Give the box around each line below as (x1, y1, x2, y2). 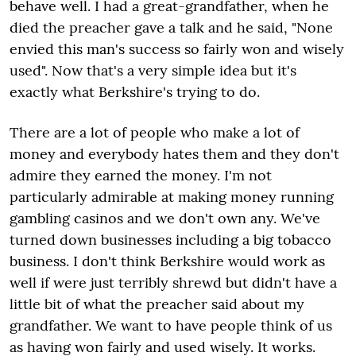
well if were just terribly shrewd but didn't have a (10, 273, 337, 292)
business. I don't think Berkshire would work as (10, 251, 325, 270)
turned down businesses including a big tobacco (10, 230, 331, 249)
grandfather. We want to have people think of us (10, 315, 332, 335)
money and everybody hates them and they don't (10, 144, 339, 163)
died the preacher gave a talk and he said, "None (10, 17, 333, 37)
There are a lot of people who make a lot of (10, 122, 300, 141)
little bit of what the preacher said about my (10, 294, 304, 313)
